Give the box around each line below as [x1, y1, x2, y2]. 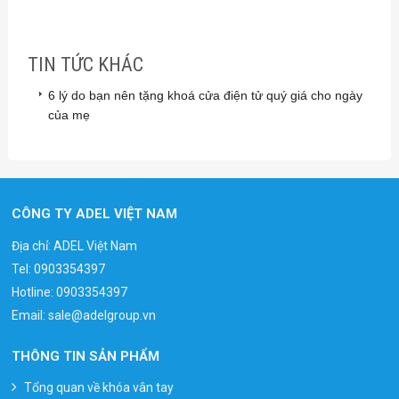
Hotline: [12, 285, 57, 300]
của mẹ [47, 108, 90, 123]
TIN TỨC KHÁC [27, 53, 143, 77]
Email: [12, 308, 49, 323]
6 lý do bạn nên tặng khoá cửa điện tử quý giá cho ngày [47, 88, 362, 103]
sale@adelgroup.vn [48, 308, 157, 323]
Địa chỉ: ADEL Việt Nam [12, 239, 138, 254]
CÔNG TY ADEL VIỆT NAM [12, 206, 178, 223]
